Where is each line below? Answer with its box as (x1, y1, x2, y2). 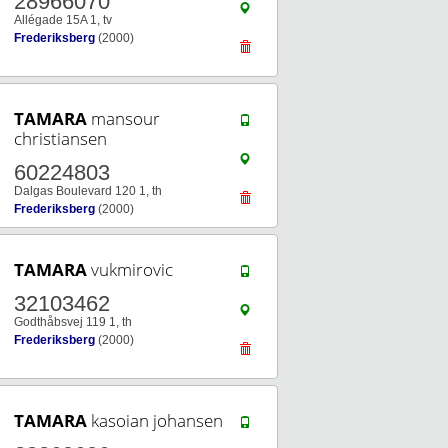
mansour (87, 107, 160, 130)
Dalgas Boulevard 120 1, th (14, 184, 162, 198)
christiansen (14, 127, 107, 150)
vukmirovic (87, 258, 173, 281)
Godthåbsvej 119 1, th (14, 315, 132, 329)
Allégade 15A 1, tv (14, 13, 112, 27)
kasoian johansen (87, 409, 223, 432)
